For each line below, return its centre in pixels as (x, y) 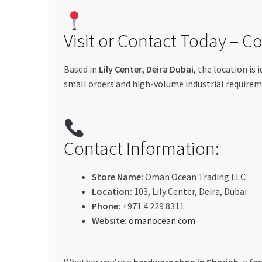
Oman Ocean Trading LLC (194, 176)
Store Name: (117, 176)
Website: (109, 220)
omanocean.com (162, 220)
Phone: (106, 206)
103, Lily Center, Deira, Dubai (189, 191)
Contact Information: (141, 148)
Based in (81, 69)
